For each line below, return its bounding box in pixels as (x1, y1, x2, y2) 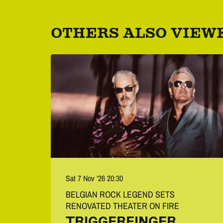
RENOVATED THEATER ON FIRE (66, 200, 179, 213)
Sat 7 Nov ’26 (66, 173, 107, 184)
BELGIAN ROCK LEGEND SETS (66, 188, 175, 201)
